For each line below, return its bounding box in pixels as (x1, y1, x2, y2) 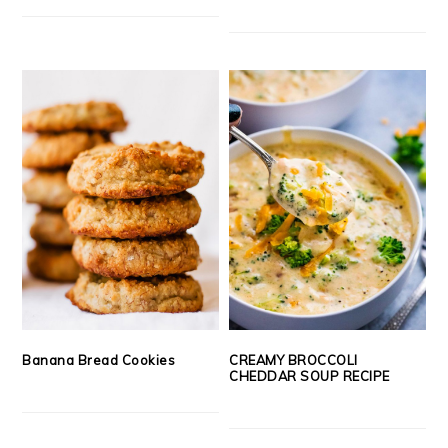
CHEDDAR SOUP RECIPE (229, 367, 390, 384)
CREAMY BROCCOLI (229, 351, 358, 368)
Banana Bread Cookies (22, 351, 176, 368)
